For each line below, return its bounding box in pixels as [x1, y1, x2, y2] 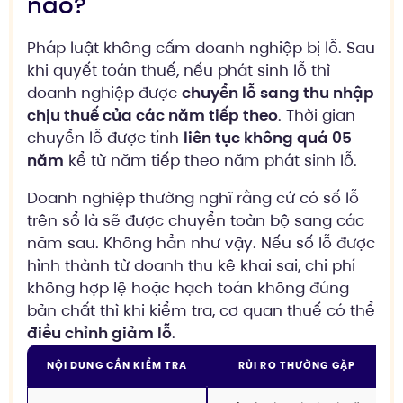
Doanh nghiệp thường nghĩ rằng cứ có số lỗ [27, 187, 359, 210]
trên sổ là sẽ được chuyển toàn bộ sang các [27, 210, 364, 232]
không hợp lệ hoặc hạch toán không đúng [27, 277, 349, 300]
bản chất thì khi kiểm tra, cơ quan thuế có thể [27, 300, 375, 322]
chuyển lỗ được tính [27, 127, 184, 149]
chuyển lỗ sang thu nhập [182, 82, 374, 104]
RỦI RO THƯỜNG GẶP [237, 358, 356, 373]
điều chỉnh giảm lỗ [27, 322, 172, 345]
